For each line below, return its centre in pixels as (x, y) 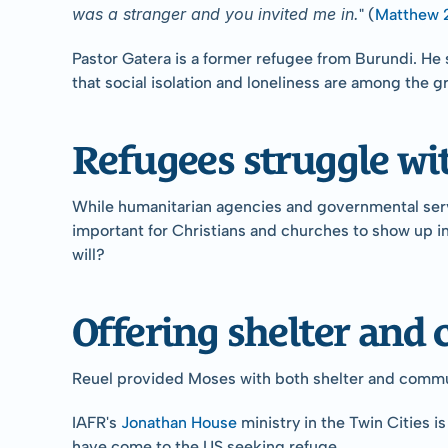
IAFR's (96, 422)
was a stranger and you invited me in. (215, 13)
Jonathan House (179, 422)
